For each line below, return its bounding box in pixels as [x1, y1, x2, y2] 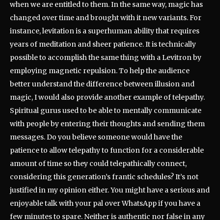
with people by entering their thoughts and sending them [10, 119, 205, 129]
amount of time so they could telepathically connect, [10, 159, 187, 168]
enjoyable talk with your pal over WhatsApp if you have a [10, 199, 200, 208]
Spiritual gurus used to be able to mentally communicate [10, 106, 201, 115]
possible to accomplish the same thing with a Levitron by [10, 53, 201, 62]
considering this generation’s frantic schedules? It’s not [10, 172, 198, 182]
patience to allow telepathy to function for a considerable [10, 146, 204, 155]
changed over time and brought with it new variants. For [10, 13, 201, 23]
